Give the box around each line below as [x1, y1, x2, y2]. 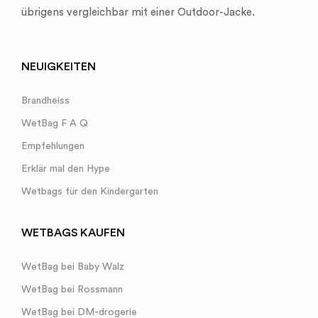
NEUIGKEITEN [21, 61, 96, 73]
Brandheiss [21, 96, 70, 106]
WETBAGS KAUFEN [21, 227, 125, 239]
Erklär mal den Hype [21, 164, 110, 175]
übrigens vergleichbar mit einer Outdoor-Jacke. [21, 7, 255, 18]
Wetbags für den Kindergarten [21, 187, 158, 197]
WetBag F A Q [21, 119, 88, 129]
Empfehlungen [21, 141, 84, 152]
